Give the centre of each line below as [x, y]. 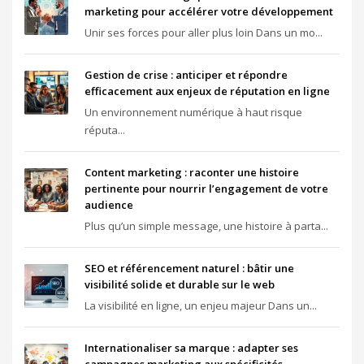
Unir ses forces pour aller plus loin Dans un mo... [204, 32]
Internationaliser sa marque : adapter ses [191, 348]
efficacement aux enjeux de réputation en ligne [207, 91]
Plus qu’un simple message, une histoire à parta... [206, 226]
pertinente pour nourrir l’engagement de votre [206, 188]
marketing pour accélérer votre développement [209, 11]
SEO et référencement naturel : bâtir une [189, 268]
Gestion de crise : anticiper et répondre [186, 75]
